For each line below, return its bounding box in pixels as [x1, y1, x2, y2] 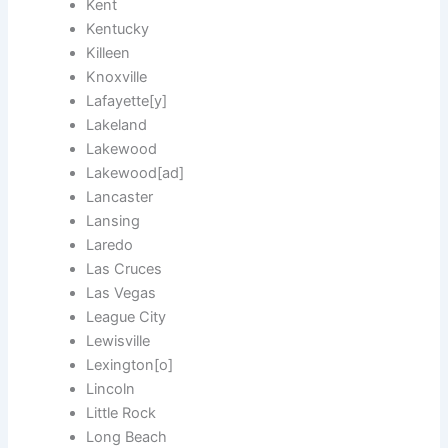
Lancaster [86, 188, 154, 207]
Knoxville [86, 68, 148, 87]
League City [86, 308, 167, 327]
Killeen [86, 44, 131, 63]
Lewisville [86, 332, 151, 351]
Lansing [86, 212, 141, 231]
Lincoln [86, 380, 136, 399]
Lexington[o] [86, 356, 174, 375]
